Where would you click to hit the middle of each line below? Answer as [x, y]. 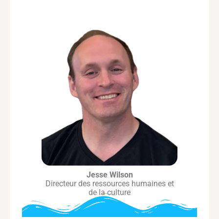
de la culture [109, 192]
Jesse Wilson [109, 175]
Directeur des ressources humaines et [109, 184]
